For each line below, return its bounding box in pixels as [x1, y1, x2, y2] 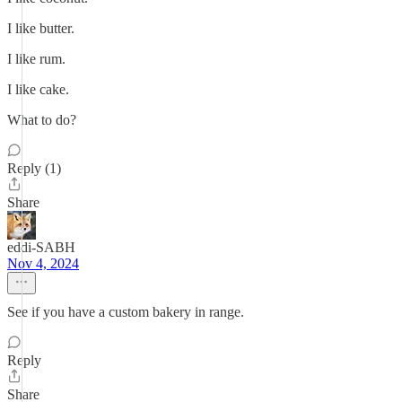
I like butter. [7, 21, 74, 36]
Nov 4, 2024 [7, 256, 79, 271]
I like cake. [7, 82, 69, 97]
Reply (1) [7, 161, 61, 176]
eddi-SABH [7, 240, 75, 255]
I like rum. [7, 51, 66, 66]
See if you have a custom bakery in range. [7, 304, 244, 319]
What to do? [7, 112, 76, 127]
